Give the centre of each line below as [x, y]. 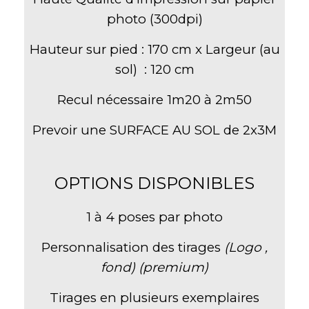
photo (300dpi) [154, 19]
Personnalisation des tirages [133, 247]
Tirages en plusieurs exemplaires [154, 297]
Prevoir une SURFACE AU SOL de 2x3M [154, 130]
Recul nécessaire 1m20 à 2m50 [154, 99]
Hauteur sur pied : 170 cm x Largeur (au [154, 49]
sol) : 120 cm [154, 69]
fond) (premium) [154, 267]
